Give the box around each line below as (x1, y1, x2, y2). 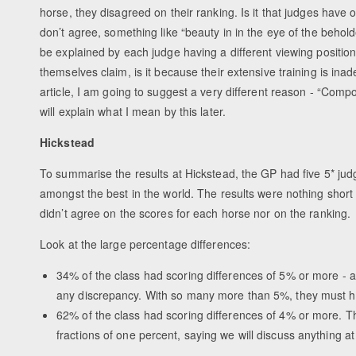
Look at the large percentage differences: (40, 235, 251, 252)
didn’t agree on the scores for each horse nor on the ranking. (40, 204, 351, 221)
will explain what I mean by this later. (40, 103, 226, 119)
